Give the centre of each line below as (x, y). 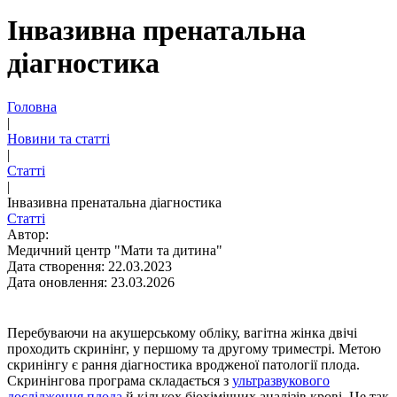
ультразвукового (281, 381)
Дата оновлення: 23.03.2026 (91, 282)
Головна (32, 106)
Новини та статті (58, 138)
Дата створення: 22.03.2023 (90, 266)
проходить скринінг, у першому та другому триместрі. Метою (194, 349)
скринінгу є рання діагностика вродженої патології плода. (183, 365)
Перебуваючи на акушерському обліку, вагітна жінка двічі (182, 333)
